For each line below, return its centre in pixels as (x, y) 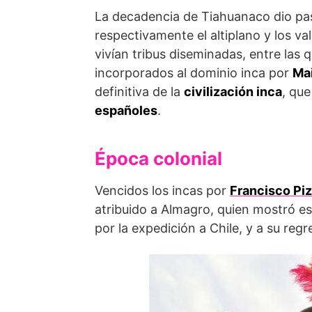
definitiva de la (139, 91)
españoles (126, 110)
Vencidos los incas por (162, 190)
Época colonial (158, 158)
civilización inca (233, 91)
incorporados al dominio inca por (194, 72)
